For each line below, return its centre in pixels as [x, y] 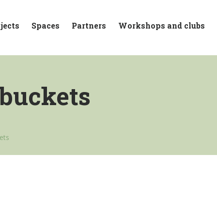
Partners [89, 25]
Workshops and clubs [162, 25]
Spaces [46, 25]
